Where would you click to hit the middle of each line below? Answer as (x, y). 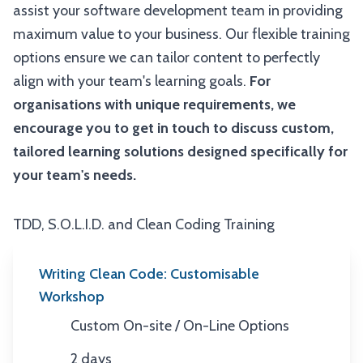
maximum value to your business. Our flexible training (181, 34)
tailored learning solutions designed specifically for (180, 152)
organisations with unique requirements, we (154, 105)
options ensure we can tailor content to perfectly (167, 58)
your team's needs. (75, 175)
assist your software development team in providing (178, 11)
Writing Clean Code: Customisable (149, 274)
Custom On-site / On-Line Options (179, 326)
